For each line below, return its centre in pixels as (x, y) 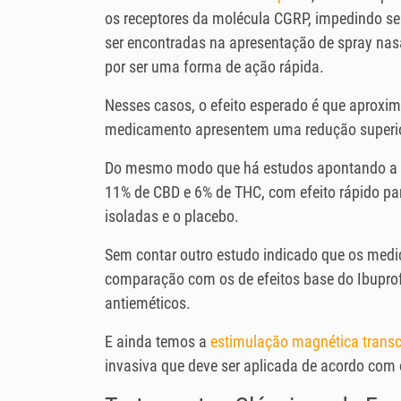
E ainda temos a (158, 342)
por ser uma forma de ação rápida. (214, 67)
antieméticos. (148, 303)
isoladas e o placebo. (172, 217)
